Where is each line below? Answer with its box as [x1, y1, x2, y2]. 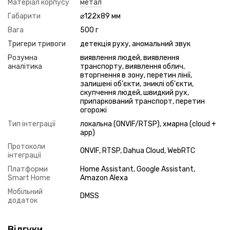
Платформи [8, 165, 48, 174]
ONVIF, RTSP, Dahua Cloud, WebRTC [80, 146, 195, 155]
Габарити [8, 12, 41, 21]
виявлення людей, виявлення [80, 53, 179, 62]
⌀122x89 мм [80, 12, 121, 21]
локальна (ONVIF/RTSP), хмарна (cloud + [80, 120, 216, 128]
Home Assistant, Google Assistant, [80, 165, 195, 174]
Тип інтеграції [8, 120, 55, 128]
